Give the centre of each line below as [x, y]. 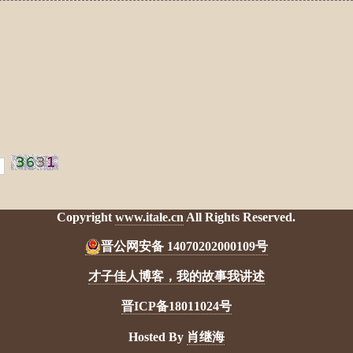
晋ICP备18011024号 [176, 307]
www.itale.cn [150, 217]
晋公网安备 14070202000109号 [184, 246]
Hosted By [157, 336]
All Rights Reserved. [240, 217]
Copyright [86, 217]
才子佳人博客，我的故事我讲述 [176, 276]
